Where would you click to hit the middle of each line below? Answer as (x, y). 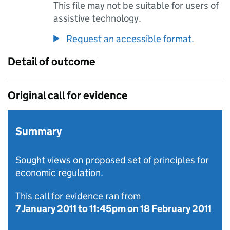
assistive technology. (98, 18)
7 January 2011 (46, 209)
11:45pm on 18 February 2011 (150, 209)
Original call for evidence (68, 95)
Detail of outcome (52, 62)
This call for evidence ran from (78, 196)
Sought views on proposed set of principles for (112, 160)
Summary (39, 131)
